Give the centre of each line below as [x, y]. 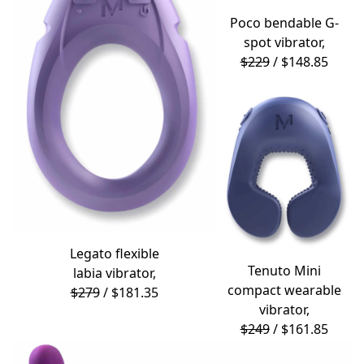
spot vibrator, [284, 42]
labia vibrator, [114, 273]
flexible [135, 253]
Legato [91, 253]
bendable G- [299, 22]
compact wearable [284, 290]
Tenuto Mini [284, 271]
